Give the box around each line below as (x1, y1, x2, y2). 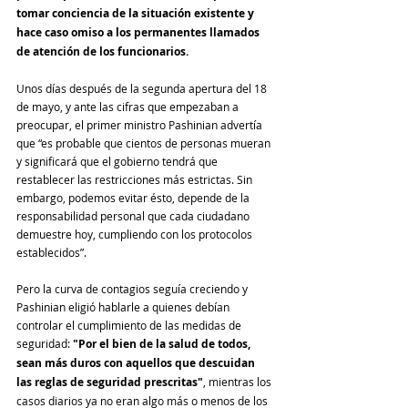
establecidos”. (16, 244, 87, 260)
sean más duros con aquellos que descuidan (16, 354, 258, 371)
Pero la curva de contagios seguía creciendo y (16, 280, 250, 296)
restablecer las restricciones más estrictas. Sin (16, 171, 255, 187)
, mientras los (203, 373, 274, 389)
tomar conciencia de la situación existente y (16, 5, 257, 21)
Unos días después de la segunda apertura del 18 (16, 80, 270, 96)
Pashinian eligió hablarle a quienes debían (16, 299, 232, 314)
